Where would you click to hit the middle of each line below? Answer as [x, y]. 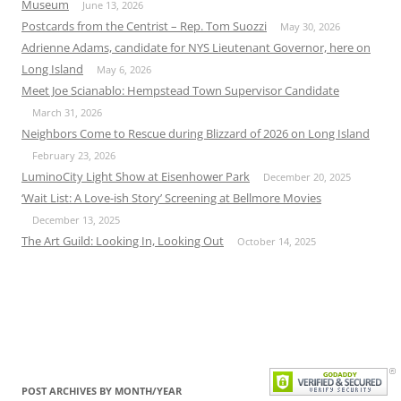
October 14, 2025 [277, 242]
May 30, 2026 [310, 27]
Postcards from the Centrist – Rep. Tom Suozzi [144, 26]
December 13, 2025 [76, 220]
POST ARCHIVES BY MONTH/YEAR [102, 391]
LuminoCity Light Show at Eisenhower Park [136, 177]
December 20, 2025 [307, 177]
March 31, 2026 [67, 113]
